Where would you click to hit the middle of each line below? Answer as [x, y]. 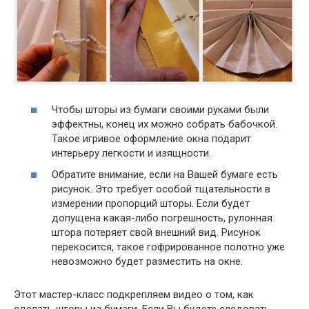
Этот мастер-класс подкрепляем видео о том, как [134, 295]
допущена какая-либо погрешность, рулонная [162, 218]
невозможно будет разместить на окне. [147, 262]
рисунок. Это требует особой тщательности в [161, 189]
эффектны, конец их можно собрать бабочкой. [165, 124]
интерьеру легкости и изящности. [131, 153]
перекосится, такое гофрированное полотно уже [168, 247]
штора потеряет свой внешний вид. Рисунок [156, 233]
